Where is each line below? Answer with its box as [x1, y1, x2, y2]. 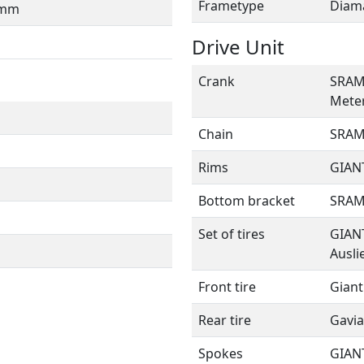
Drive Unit [192, 32, 284, 60]
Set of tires [198, 224, 265, 243]
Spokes [198, 344, 243, 362]
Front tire [198, 277, 256, 296]
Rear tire [198, 310, 251, 329]
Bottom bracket [198, 191, 295, 210]
